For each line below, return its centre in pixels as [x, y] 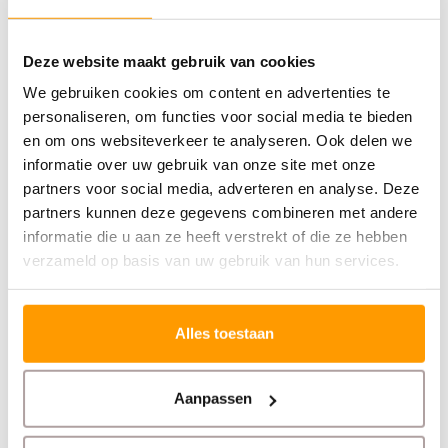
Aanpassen [212, 398]
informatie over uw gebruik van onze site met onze [199, 164]
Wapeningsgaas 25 [320, 429]
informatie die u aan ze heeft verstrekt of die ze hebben [215, 236]
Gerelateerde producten [127, 178]
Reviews [52, 129]
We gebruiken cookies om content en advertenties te [206, 92]
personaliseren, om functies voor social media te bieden [218, 116]
